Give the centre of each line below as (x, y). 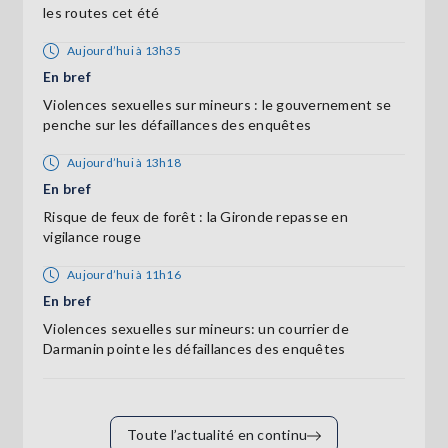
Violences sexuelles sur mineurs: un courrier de (196, 328)
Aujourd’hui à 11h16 (124, 274)
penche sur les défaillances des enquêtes (177, 124)
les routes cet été (101, 12)
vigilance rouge (92, 236)
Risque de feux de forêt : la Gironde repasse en (195, 216)
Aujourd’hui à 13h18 (124, 162)
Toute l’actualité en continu (217, 434)
